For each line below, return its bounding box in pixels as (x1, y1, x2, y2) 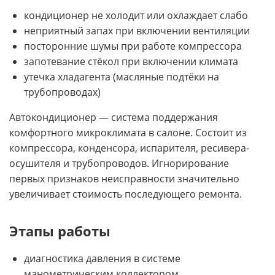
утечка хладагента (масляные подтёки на (24, 70, 219, 84)
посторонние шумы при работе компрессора (24, 39, 242, 53)
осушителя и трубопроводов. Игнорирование (9, 157, 229, 171)
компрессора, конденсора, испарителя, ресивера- (9, 141, 249, 155)
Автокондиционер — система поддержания (9, 110, 218, 125)
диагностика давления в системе (24, 251, 180, 265)
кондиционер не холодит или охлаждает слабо (24, 9, 248, 23)
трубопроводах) (24, 85, 101, 99)
